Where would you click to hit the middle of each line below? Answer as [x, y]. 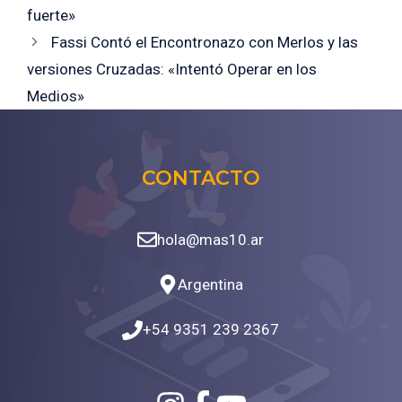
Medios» [56, 96]
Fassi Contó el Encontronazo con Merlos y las [205, 42]
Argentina [211, 284]
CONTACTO [201, 178]
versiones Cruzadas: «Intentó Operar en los [172, 69]
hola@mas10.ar [211, 239]
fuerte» [51, 15]
